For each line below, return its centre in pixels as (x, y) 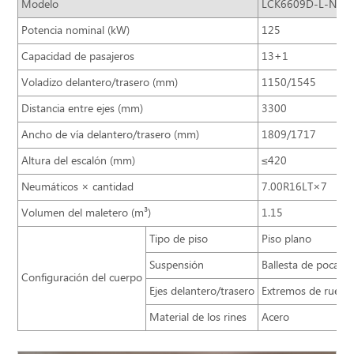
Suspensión (177, 265)
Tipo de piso (179, 239)
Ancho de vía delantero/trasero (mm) (111, 135)
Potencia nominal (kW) (76, 30)
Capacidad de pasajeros (78, 56)
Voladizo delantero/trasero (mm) (100, 83)
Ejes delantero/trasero (202, 291)
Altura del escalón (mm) (79, 161)
